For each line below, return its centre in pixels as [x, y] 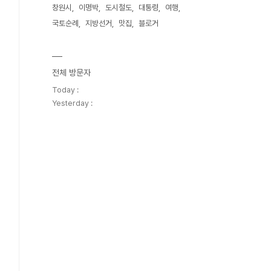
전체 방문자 [71, 73]
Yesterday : [72, 103]
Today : [65, 90]
